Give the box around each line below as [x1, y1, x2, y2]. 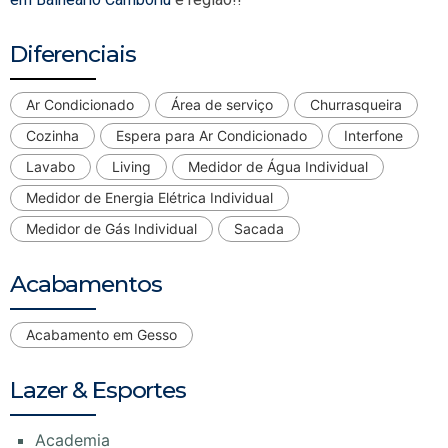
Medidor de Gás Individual [26, 219, 197, 237]
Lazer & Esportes [10, 375, 186, 404]
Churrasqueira [310, 95, 402, 113]
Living [112, 157, 151, 175]
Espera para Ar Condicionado [116, 126, 307, 144]
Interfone [344, 126, 403, 144]
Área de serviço [171, 95, 273, 113]
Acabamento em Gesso [26, 325, 177, 343]
